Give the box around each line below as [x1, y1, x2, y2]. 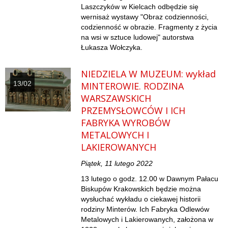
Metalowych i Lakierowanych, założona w [81, 215, 214, 224]
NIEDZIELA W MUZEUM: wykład [81, 68, 216, 80]
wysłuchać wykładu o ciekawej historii [81, 195, 201, 204]
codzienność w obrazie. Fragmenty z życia [81, 23, 218, 32]
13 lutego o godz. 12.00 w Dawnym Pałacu [81, 175, 219, 183]
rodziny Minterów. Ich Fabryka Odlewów [81, 205, 210, 214]
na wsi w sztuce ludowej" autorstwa [81, 33, 194, 42]
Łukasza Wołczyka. [81, 43, 143, 52]
